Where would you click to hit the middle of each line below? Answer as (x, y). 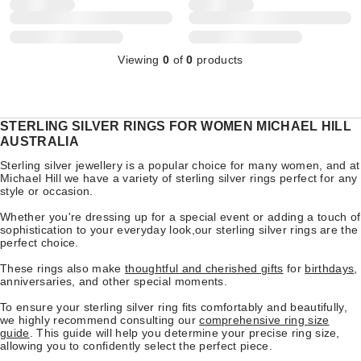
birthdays (330, 268)
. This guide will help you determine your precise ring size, (185, 332)
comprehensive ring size (264, 320)
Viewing (140, 59)
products (218, 59)
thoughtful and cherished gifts (204, 268)
